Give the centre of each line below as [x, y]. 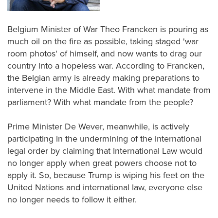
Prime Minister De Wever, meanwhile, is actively [98, 127]
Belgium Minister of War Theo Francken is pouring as [108, 29]
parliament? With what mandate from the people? [101, 102]
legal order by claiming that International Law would [105, 151]
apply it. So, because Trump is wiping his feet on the [106, 175]
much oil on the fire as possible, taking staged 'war [103, 41]
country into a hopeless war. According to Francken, [106, 66]
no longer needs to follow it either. [73, 200]
